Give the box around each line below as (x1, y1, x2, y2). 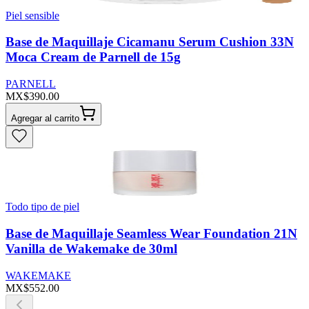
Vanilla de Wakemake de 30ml (6, 241, 177, 256)
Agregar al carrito (11, 113, 79, 124)
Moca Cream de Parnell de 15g (6, 50, 181, 65)
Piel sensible (6, 9, 59, 21)
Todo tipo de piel (6, 201, 79, 213)
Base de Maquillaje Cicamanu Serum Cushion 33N (6, 34, 294, 50)
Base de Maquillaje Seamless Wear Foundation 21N (6, 226, 297, 241)
